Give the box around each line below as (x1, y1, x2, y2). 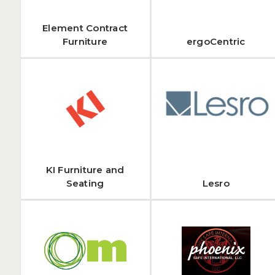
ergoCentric (186, 36, 246, 47)
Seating (66, 177, 104, 189)
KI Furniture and (45, 164, 125, 176)
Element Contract (42, 22, 128, 34)
